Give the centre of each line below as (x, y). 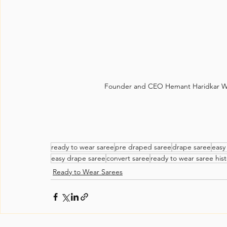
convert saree (128, 158)
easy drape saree (78, 158)
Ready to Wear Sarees (88, 172)
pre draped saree (143, 147)
